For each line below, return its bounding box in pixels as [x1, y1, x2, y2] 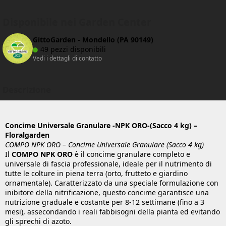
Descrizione [3, 84, 51, 96]
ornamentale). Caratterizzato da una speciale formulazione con [5, 178, 218, 188]
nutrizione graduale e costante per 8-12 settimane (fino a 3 [5, 197, 204, 207]
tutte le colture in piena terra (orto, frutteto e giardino [5, 168, 188, 179]
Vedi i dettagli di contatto [33, 54, 102, 63]
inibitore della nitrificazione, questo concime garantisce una [5, 188, 209, 198]
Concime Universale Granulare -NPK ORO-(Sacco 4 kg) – [5, 121, 197, 131]
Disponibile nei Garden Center [3, 15, 151, 29]
